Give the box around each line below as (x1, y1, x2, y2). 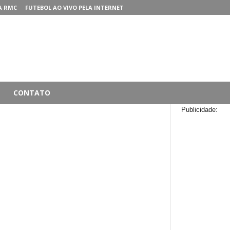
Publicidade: (181, 106, 218, 113)
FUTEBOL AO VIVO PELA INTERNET (25, 4, 124, 11)
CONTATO (13, 88, 50, 98)
